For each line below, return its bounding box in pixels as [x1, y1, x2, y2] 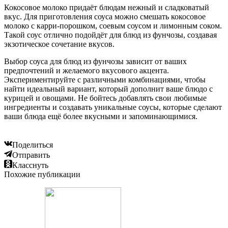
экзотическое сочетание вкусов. [4, 40, 115, 48]
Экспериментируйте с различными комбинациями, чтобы [4, 75, 206, 84]
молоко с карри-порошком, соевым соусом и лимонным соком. [4, 21, 222, 30]
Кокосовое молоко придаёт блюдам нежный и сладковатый [4, 3, 209, 12]
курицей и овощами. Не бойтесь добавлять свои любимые [4, 94, 207, 102]
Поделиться [12, 140, 53, 149]
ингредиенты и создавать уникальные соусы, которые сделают [4, 103, 222, 111]
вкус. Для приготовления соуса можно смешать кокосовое [4, 12, 206, 21]
